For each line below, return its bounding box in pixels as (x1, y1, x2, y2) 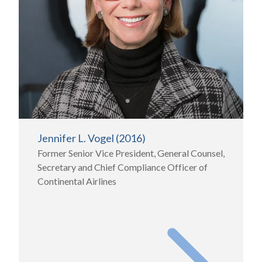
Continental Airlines (37, 175, 118, 187)
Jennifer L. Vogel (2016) (37, 132, 146, 145)
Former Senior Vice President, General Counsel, (37, 147, 225, 159)
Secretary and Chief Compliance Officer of (37, 161, 208, 173)
